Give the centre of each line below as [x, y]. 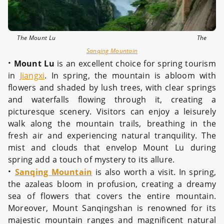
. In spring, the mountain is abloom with [130, 75]
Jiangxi [32, 75]
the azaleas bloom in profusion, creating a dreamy [112, 184]
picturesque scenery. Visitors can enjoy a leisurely [112, 111]
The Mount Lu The [112, 38]
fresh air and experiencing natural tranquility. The [112, 135]
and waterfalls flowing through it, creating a [112, 99]
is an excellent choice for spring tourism [135, 63]
